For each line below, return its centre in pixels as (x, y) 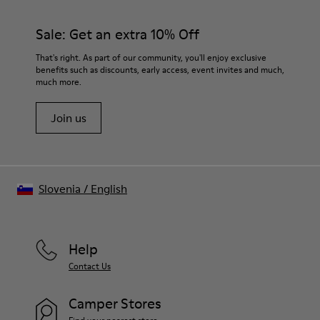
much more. (59, 82)
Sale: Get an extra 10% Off (117, 34)
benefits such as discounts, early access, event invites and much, (160, 70)
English (109, 189)
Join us (69, 118)
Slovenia (60, 189)
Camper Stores (115, 304)
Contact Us (90, 266)
